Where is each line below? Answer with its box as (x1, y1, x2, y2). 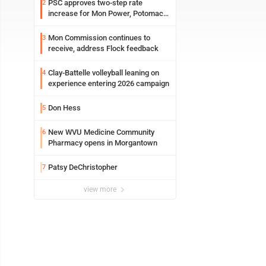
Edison (48, 20, 71, 28)
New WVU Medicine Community (48, 128, 154, 137)
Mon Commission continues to (48, 33, 150, 42)
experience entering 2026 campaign (48, 79, 169, 88)
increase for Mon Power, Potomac (48, 9, 163, 18)
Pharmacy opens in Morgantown (48, 138, 157, 147)
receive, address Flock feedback (48, 44, 159, 53)
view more (84, 185, 118, 194)
